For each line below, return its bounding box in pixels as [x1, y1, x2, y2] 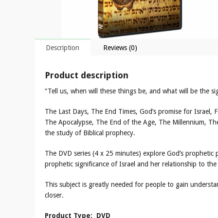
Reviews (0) [103, 44, 138, 52]
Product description [45, 70, 128, 80]
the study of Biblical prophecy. [45, 129, 135, 137]
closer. [45, 191, 64, 199]
